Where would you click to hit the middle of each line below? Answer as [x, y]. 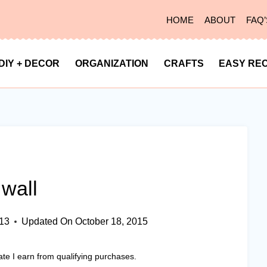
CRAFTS [184, 63]
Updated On [47, 221]
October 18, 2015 [111, 221]
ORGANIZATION [112, 63]
